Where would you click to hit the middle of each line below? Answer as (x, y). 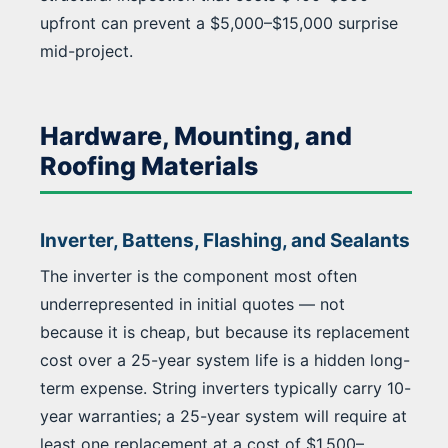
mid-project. (86, 51)
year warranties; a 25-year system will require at (223, 416)
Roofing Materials (149, 166)
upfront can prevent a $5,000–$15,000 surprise (219, 23)
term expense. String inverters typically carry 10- (225, 388)
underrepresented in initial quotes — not (192, 304)
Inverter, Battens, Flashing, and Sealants (225, 241)
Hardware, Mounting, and (196, 136)
